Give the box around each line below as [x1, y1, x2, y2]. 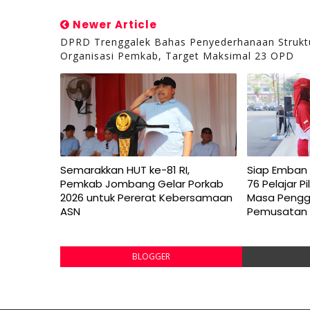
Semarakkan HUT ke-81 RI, [60, 163, 190, 177]
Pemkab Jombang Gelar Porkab [60, 176, 224, 191]
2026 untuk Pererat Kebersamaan [60, 190, 232, 205]
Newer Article [70, 17, 157, 32]
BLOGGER [131, 250, 170, 262]
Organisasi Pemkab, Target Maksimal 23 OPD [60, 49, 294, 62]
